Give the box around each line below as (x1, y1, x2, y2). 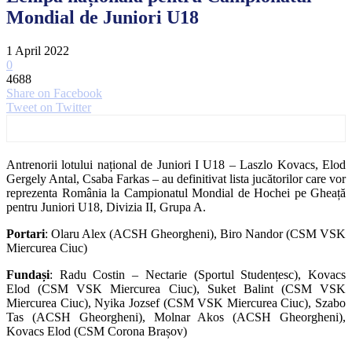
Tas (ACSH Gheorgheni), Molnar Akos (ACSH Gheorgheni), (6, 310, 346, 324)
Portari (6, 226, 45, 240)
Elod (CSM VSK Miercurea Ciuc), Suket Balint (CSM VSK (6, 281, 346, 295)
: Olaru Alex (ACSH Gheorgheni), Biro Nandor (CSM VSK (45, 226, 346, 240)
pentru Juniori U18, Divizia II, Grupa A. (6, 200, 206, 214)
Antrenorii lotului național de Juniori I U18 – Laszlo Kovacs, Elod (6, 157, 346, 171)
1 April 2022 (6, 43, 69, 57)
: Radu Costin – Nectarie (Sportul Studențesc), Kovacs (49, 267, 346, 281)
